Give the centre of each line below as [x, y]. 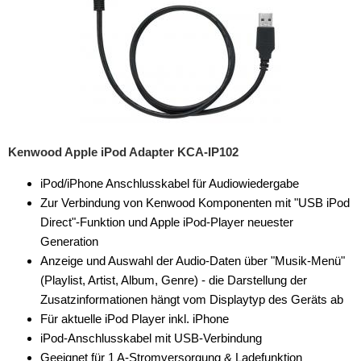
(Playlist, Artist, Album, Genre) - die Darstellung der [174, 280]
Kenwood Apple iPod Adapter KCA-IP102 [123, 152]
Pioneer [67, 81]
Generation [69, 241]
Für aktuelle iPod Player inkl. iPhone [135, 319]
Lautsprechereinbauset [81, 242]
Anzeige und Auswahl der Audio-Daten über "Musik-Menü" [193, 261]
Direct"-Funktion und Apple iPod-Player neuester [167, 222]
